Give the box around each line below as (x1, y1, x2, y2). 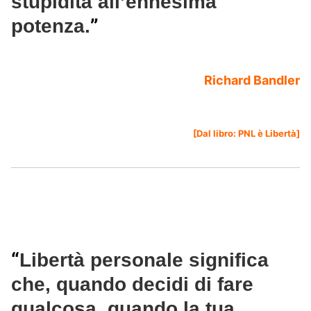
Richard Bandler (204, 73, 300, 88)
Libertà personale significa (19, 249, 269, 271)
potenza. (11, 15, 90, 37)
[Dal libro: (193, 128, 238, 140)
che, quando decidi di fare (11, 274, 253, 296)
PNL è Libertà (238, 128, 296, 140)
